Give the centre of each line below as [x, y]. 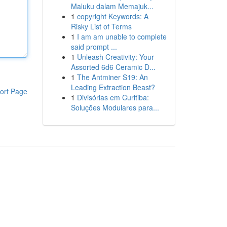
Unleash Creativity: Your [115, 57]
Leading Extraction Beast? [113, 87]
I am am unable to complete [122, 36]
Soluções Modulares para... [115, 107]
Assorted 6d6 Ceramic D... [113, 67]
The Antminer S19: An [112, 77]
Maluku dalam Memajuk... [112, 6]
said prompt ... [94, 47]
